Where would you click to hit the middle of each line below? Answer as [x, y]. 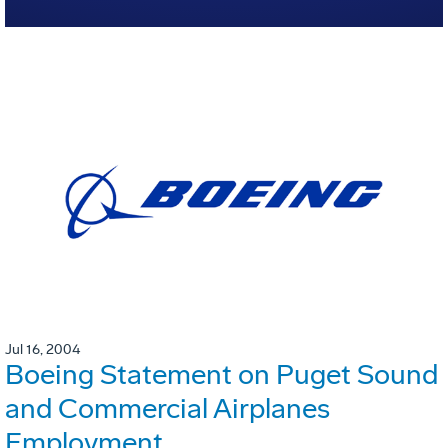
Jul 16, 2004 [42, 350]
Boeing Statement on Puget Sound [221, 375]
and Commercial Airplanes [167, 409]
